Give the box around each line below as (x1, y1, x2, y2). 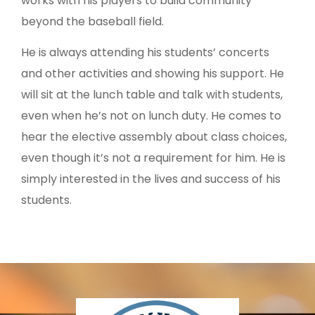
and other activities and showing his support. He (21, 65, 284, 82)
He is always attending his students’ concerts (21, 44, 269, 61)
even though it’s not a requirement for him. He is (21, 150, 285, 167)
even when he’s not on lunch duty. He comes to (21, 108, 281, 124)
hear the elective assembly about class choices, (21, 129, 287, 146)
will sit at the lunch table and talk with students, (21, 86, 283, 103)
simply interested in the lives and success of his (21, 171, 281, 188)
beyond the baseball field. (21, 13, 164, 30)
